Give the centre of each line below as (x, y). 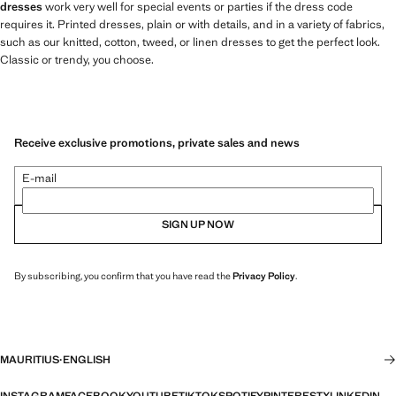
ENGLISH (87, 360)
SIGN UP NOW (198, 225)
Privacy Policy (264, 276)
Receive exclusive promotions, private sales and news (157, 143)
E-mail (39, 179)
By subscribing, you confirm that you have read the (123, 276)
